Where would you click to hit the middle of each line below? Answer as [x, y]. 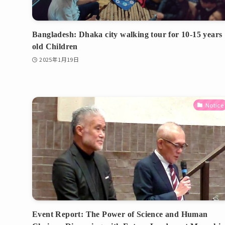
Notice [214, 105]
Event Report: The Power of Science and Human [120, 214]
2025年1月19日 [59, 59]
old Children [55, 46]
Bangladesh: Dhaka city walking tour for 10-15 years [127, 34]
